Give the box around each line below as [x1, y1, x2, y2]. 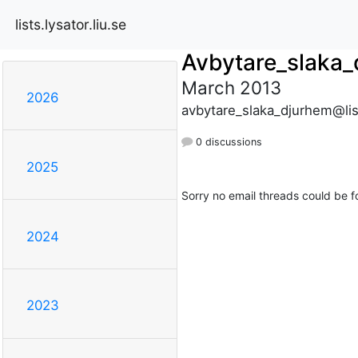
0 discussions [192, 135, 262, 148]
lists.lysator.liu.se [15, 15, 126, 33]
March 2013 [181, 76, 281, 98]
